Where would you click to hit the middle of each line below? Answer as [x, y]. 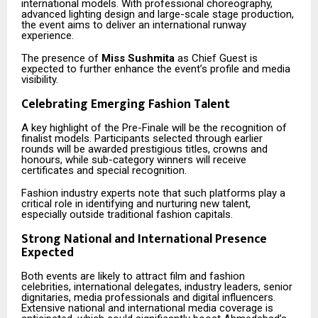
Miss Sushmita [138, 58]
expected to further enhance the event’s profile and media [156, 68]
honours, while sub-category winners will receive [134, 160]
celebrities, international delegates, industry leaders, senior [157, 287]
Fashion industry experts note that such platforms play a [153, 193]
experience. [48, 36]
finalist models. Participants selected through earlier [142, 139]
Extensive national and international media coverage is [147, 308]
